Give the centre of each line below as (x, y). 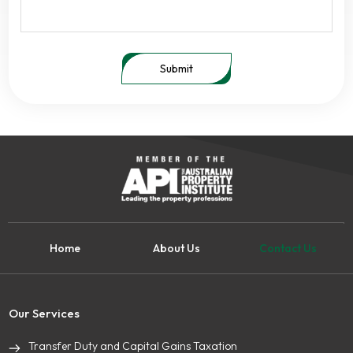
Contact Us (288, 248)
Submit (176, 69)
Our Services (45, 313)
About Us (176, 248)
